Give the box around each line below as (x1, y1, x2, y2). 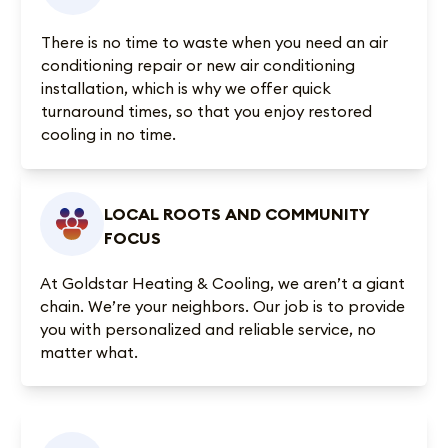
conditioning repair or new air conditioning (41, 55, 356, 76)
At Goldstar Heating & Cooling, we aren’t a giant (39, 272, 405, 293)
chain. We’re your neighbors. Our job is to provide (39, 295, 405, 316)
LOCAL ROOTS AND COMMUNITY (103, 203, 370, 224)
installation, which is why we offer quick (41, 78, 332, 99)
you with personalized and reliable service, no (39, 318, 376, 339)
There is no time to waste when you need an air (41, 32, 389, 53)
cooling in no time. (41, 124, 177, 145)
